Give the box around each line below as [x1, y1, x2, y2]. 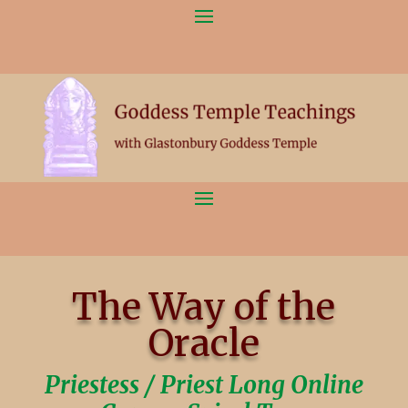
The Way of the [72, 283, 336, 330]
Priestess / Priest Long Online [44, 369, 363, 400]
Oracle [148, 320, 260, 366]
